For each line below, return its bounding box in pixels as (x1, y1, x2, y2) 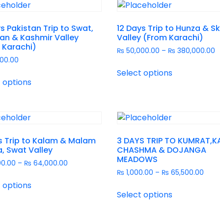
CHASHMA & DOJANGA (117, 144, 207, 156)
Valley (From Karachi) (117, 31, 204, 43)
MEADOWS (117, 154, 158, 165)
